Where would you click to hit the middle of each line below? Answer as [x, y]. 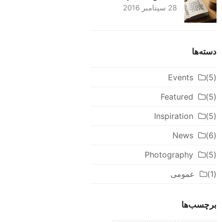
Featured [177, 97]
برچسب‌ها [199, 205]
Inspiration [173, 116]
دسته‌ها [204, 52]
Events [180, 78]
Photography [169, 155]
